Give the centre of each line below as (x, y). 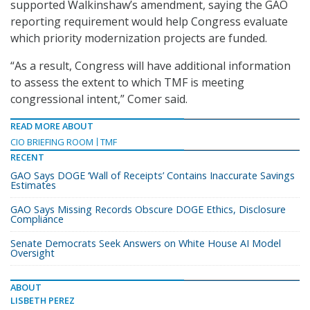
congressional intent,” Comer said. (99, 99)
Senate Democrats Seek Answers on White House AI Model (146, 244)
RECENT (27, 157)
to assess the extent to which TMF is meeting (127, 83)
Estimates (33, 185)
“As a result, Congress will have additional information (151, 66)
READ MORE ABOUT (52, 126)
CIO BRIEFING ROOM (52, 142)
